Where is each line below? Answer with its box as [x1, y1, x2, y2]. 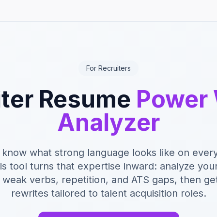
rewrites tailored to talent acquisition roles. [11, 187, 206, 199]
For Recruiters [86, 64, 131, 72]
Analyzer [57, 108, 160, 137]
